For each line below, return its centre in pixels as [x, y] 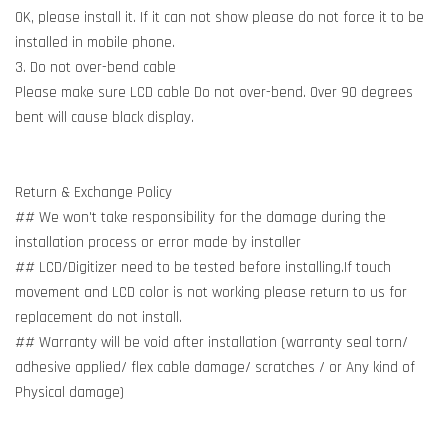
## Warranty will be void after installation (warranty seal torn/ [211, 342]
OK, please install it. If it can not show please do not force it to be [219, 17]
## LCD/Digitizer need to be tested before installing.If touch [203, 267]
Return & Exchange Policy [93, 192]
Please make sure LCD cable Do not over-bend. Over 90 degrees [214, 92]
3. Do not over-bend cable [95, 67]
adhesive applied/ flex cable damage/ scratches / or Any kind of [215, 367]
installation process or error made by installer [158, 242]
